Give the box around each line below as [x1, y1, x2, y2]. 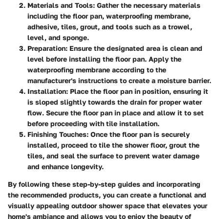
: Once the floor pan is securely [87, 130, 190, 138]
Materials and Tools [27, 1, 93, 9]
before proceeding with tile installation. [27, 119, 159, 128]
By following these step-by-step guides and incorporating [8, 180, 200, 188]
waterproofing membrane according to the [27, 66, 166, 74]
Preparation [27, 44, 66, 52]
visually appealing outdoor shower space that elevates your [8, 201, 207, 210]
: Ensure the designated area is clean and [66, 44, 202, 52]
